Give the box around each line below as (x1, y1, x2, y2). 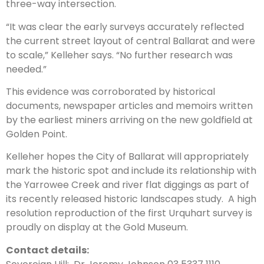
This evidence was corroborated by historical (6, 85, 215, 99)
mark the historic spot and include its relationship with (6, 164, 256, 178)
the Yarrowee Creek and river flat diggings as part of (6, 178, 249, 192)
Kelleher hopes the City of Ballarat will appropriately (6, 150, 249, 164)
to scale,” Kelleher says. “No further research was (6, 48, 233, 62)
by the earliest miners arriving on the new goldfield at (6, 113, 253, 127)
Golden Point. (6, 127, 67, 141)
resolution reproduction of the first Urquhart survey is (6, 206, 252, 220)
